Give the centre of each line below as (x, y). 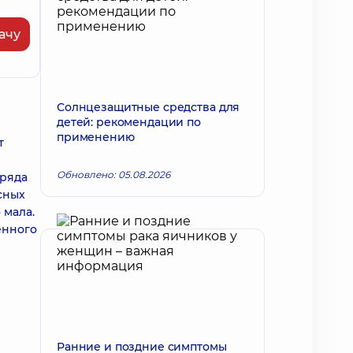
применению (96, 137)
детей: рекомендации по (129, 122)
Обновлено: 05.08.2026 (113, 175)
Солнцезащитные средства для (149, 107)
